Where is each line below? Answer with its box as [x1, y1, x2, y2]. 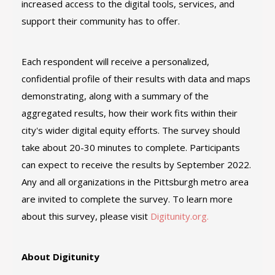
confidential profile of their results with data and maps [21, 72, 250, 85]
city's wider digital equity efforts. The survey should [21, 124, 240, 136]
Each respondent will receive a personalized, [21, 55, 209, 68]
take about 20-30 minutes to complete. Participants [21, 141, 240, 153]
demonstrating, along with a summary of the [21, 90, 209, 102]
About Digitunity [21, 250, 99, 263]
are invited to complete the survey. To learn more [21, 193, 233, 205]
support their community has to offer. [21, 15, 180, 27]
